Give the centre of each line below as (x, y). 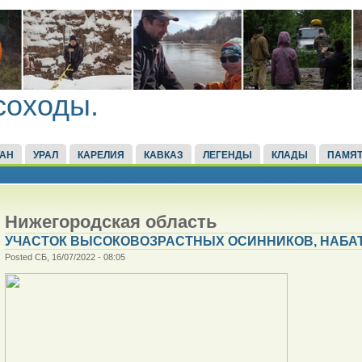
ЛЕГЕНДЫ (228, 155)
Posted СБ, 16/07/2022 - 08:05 (65, 257)
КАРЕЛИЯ (101, 155)
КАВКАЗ (164, 155)
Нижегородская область (111, 221)
